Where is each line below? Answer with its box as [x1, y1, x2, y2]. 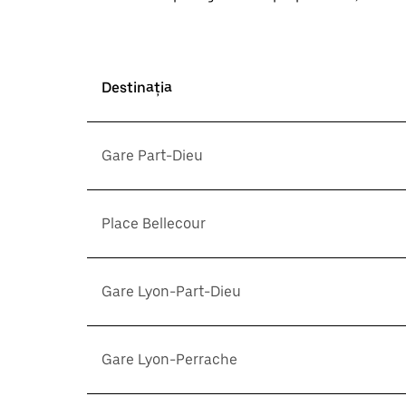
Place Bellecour [101, 215, 206, 232]
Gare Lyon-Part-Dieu [101, 283, 241, 300]
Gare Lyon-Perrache [101, 351, 237, 368]
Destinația [101, 79, 172, 96]
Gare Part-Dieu [101, 147, 203, 164]
